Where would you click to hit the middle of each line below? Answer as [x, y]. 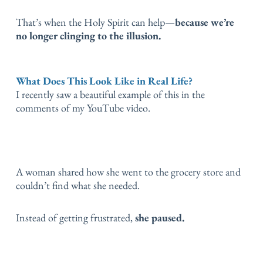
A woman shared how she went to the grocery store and [128, 172]
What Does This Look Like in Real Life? [104, 81]
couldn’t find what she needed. [78, 186]
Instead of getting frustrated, [74, 217]
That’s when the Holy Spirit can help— [95, 22]
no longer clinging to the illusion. [88, 35]
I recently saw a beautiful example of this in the [110, 95]
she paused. [159, 217]
